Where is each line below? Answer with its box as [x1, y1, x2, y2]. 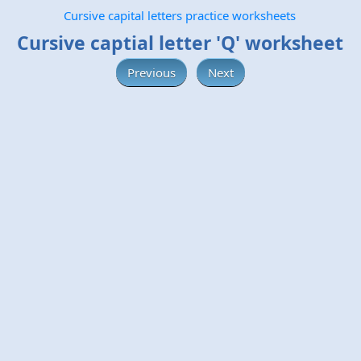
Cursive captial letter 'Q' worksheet [16, 30, 343, 56]
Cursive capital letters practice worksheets [64, 7, 296, 23]
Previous [127, 64, 176, 81]
